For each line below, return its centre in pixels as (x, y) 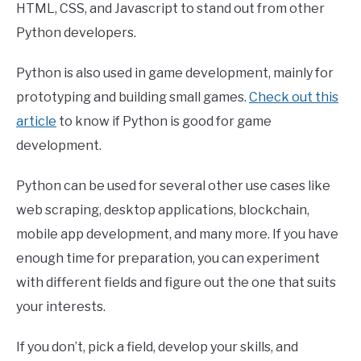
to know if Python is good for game (164, 122)
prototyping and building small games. (133, 98)
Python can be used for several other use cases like (173, 186)
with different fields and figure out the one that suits (176, 283)
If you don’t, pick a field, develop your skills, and (157, 347)
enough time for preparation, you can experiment (168, 259)
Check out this (294, 98)
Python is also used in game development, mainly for (175, 73)
